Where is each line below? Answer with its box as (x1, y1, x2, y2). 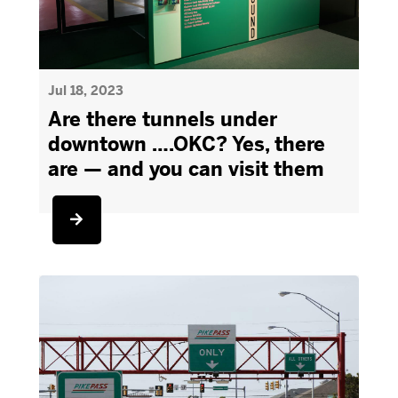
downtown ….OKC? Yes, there (47, 132, 325, 156)
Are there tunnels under (47, 107, 277, 131)
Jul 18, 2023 (47, 83, 123, 99)
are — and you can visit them (47, 157, 324, 181)
